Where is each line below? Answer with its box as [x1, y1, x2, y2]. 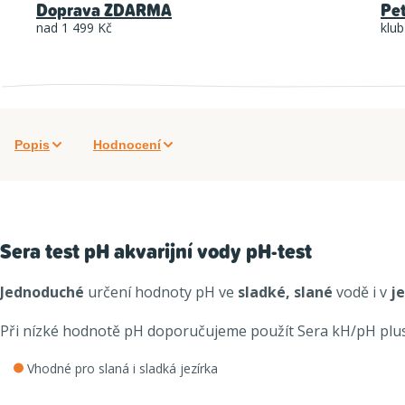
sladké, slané [238, 282, 333, 303]
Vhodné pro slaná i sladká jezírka [27, 360, 218, 378]
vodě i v [333, 282, 391, 303]
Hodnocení [93, 137, 161, 153]
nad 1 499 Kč [36, 19, 112, 37]
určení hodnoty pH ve [84, 282, 238, 303]
